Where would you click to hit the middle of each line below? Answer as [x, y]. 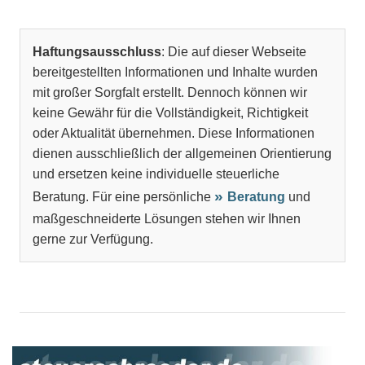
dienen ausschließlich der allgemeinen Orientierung [182, 154]
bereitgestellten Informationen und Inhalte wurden [175, 73]
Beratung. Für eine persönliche [123, 197]
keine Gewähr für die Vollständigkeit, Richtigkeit [170, 113]
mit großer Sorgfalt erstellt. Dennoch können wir [170, 93]
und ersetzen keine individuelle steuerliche [156, 174]
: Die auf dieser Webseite [234, 52]
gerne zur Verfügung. [93, 240]
